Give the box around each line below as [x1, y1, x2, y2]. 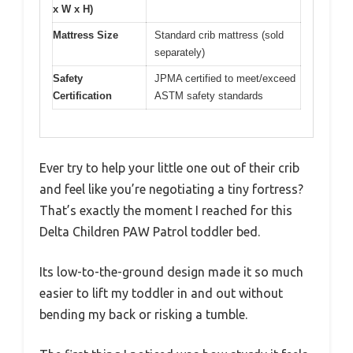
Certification [53, 90, 112, 102]
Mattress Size [53, 29, 118, 42]
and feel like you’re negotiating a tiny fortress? [39, 181, 303, 196]
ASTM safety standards [154, 90, 263, 102]
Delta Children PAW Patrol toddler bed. [39, 224, 260, 239]
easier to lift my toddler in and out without [39, 285, 283, 300]
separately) [154, 46, 205, 59]
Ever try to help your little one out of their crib [39, 160, 299, 175]
